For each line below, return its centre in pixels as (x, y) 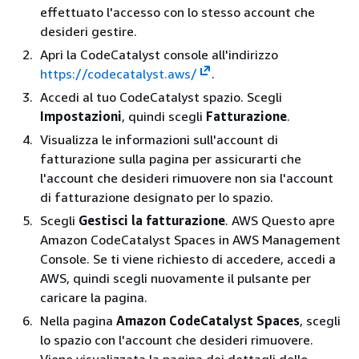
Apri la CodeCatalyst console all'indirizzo (159, 54)
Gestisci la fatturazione (152, 220)
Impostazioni (81, 116)
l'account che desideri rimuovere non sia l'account (187, 177)
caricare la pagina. (94, 297)
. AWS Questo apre (280, 220)
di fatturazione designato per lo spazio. (157, 197)
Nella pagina (78, 320)
